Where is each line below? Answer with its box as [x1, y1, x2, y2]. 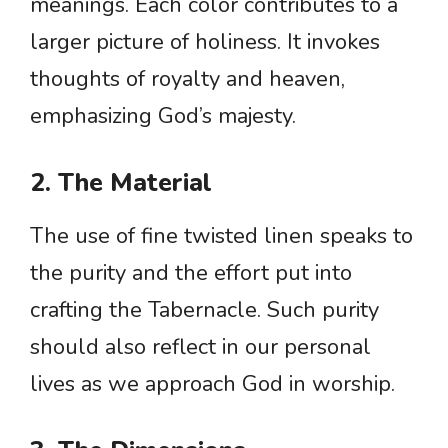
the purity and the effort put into [30, 258, 352, 289]
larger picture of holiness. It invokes [30, 27, 380, 58]
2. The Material [30, 166, 212, 201]
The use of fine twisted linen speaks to [30, 221, 413, 252]
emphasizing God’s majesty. [30, 101, 296, 132]
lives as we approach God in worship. [30, 369, 395, 400]
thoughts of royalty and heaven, [30, 64, 345, 95]
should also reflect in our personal [30, 332, 371, 363]
